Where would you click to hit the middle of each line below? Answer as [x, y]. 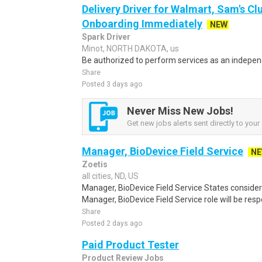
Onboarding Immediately [142, 24]
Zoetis [95, 164]
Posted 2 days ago [112, 223]
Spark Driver [106, 37]
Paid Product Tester [130, 245]
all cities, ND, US [110, 176]
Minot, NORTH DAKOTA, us [130, 49]
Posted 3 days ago [112, 84]
